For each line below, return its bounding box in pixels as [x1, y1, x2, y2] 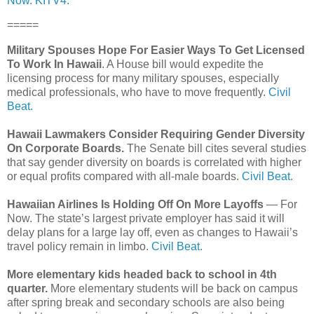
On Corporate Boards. [7, 142, 127, 155]
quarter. [7, 282, 48, 295]
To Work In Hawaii [7, 58, 102, 71]
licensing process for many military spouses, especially [7, 72, 279, 85]
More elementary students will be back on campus [48, 282, 298, 295]
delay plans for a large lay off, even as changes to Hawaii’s [7, 226, 298, 239]
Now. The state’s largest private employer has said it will [7, 212, 285, 225]
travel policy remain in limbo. [7, 240, 151, 253]
